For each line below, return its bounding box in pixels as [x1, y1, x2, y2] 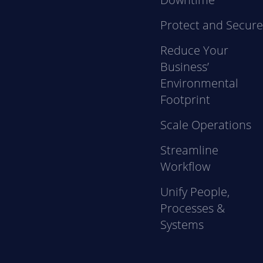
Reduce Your [160, 42, 229, 58]
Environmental [160, 75, 239, 91]
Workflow [160, 159, 211, 174]
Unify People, [160, 184, 230, 200]
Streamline [160, 142, 219, 158]
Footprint [160, 92, 211, 107]
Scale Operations [160, 117, 252, 133]
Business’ [160, 59, 210, 75]
